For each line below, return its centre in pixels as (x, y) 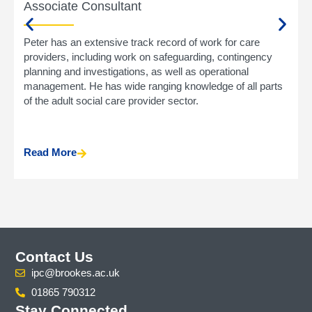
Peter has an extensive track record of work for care (142, 42)
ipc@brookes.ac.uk (75, 273)
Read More (50, 153)
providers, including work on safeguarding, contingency (148, 57)
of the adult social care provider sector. (111, 101)
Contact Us (55, 257)
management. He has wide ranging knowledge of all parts (153, 86)
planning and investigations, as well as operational (136, 72)
